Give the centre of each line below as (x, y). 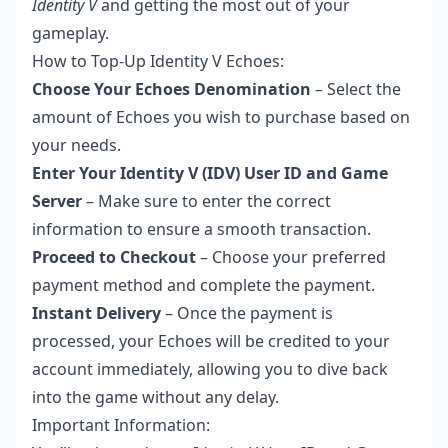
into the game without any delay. (155, 397)
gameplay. (70, 33)
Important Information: (121, 425)
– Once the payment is (247, 313)
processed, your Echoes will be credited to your (211, 341)
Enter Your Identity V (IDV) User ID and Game (210, 173)
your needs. (76, 145)
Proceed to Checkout (114, 257)
